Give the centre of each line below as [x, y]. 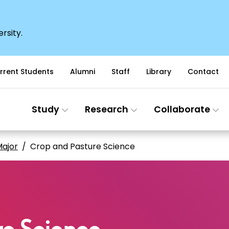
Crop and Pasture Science [83, 146]
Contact [203, 72]
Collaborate [183, 109]
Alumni [83, 72]
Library [159, 72]
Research [108, 109]
